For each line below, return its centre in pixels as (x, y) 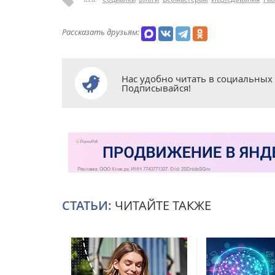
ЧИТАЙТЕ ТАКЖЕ (161, 205)
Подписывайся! (156, 87)
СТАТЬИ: (87, 205)
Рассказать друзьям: (101, 32)
